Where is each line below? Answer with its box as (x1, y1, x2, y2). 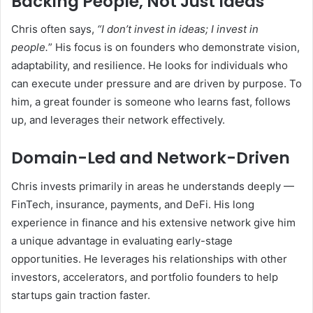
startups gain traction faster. (11, 288, 150, 302)
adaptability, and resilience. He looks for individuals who (11, 59, 288, 73)
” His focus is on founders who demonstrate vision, (48, 41, 300, 54)
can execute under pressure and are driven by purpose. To (11, 77, 302, 91)
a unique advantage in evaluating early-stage (11, 233, 233, 247)
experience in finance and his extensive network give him (11, 215, 296, 229)
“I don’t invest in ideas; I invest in (97, 22, 259, 36)
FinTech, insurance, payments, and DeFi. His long (11, 197, 254, 211)
